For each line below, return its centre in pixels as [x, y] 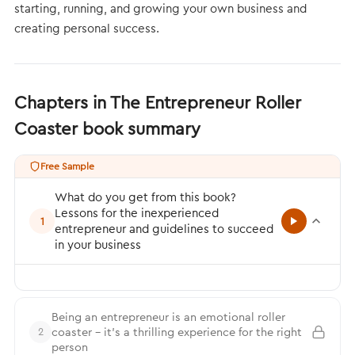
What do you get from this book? [145, 197]
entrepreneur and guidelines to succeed [164, 229]
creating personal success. [87, 28]
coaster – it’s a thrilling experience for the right [177, 332]
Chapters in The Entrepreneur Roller [158, 102]
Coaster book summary [107, 128]
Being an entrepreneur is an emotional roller [168, 317]
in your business [98, 244]
